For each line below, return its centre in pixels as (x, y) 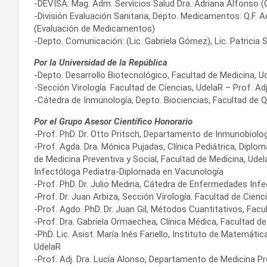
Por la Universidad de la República (101, 63)
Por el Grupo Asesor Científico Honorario (113, 122)
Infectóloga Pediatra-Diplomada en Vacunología (129, 172)
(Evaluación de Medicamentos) (94, 29)
